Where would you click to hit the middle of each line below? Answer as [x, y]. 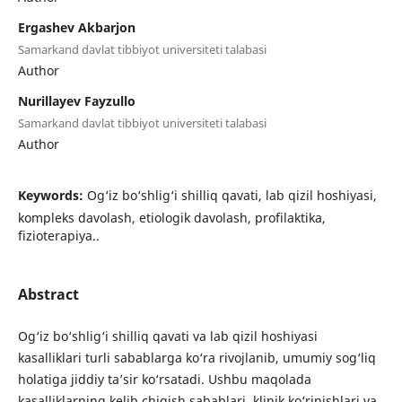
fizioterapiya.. [58, 235]
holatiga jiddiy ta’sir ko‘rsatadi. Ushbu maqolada [164, 379]
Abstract [48, 294]
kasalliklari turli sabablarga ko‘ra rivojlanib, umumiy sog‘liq [197, 357]
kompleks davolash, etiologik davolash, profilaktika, [171, 217]
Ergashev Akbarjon [76, 27]
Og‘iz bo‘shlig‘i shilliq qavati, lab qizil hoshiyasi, [232, 195]
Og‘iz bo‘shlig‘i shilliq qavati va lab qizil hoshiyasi [167, 336]
